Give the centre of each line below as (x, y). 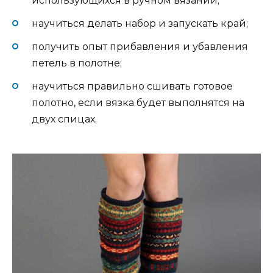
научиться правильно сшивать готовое (132, 87)
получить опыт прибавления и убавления (140, 47)
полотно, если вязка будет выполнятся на (138, 103)
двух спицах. (64, 119)
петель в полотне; (77, 63)
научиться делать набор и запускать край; (140, 23)
